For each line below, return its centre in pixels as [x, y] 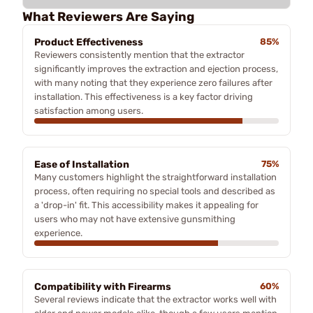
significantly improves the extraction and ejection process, [156, 68]
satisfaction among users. [89, 110]
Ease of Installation [82, 164]
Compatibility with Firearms [103, 286]
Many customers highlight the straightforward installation [155, 177]
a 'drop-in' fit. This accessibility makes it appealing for [146, 205]
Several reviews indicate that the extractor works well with [155, 299]
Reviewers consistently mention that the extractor [139, 54]
